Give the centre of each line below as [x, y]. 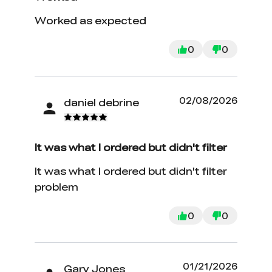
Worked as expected [91, 21]
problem [57, 187]
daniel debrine [102, 102]
